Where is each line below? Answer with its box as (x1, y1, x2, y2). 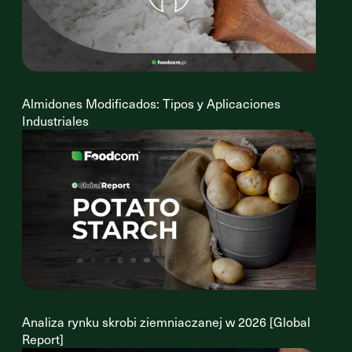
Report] (22, 331, 64, 347)
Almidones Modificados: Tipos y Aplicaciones (22, 95, 280, 112)
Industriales (22, 112, 89, 129)
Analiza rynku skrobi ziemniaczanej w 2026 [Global (22, 313, 310, 330)
